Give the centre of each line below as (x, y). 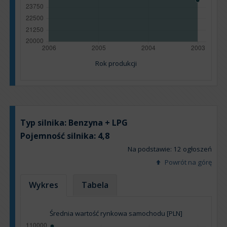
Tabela (95, 185)
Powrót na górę (187, 162)
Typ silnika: (44, 123)
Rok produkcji (116, 64)
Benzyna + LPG (98, 123)
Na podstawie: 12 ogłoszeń (170, 149)
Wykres (44, 185)
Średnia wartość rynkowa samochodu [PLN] (116, 214)
